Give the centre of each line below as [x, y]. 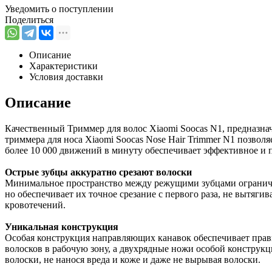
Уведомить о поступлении [59, 8]
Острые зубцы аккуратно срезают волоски [98, 172]
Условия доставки [66, 76]
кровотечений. [35, 205]
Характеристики [63, 66]
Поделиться [29, 19]
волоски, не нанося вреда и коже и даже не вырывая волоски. [133, 259]
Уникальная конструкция [62, 226]
